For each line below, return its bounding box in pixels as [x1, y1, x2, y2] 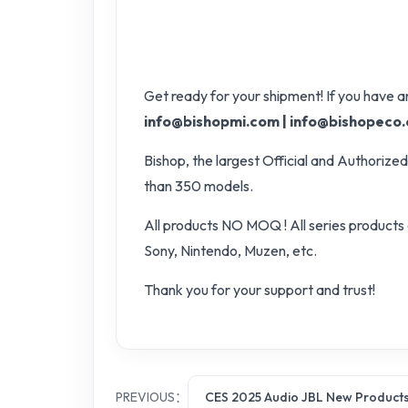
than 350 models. [144, 177, 253, 195]
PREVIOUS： [116, 389, 188, 405]
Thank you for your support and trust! [144, 280, 375, 299]
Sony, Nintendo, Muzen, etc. [144, 241, 317, 260]
